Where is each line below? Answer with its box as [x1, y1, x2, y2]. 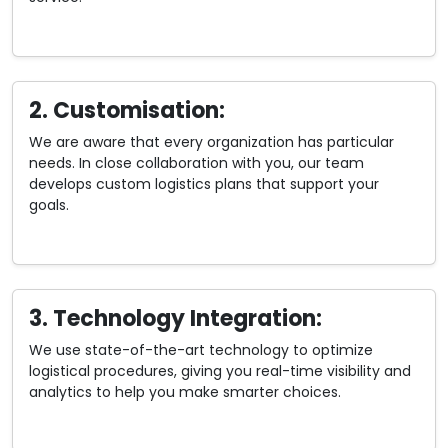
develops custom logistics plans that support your [29, 174, 379, 195]
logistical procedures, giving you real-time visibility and [29, 361, 411, 382]
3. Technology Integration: [29, 303, 322, 335]
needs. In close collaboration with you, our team [29, 153, 364, 174]
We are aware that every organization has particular [29, 132, 394, 153]
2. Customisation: [29, 95, 225, 127]
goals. [29, 195, 69, 216]
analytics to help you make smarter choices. [29, 382, 341, 403]
